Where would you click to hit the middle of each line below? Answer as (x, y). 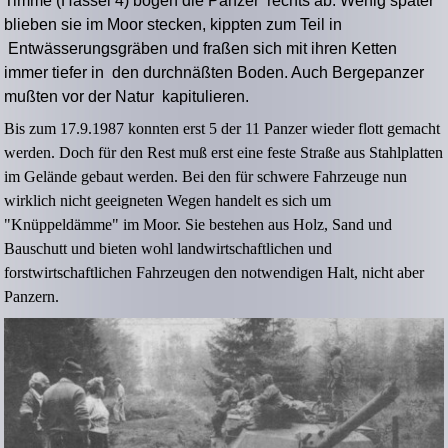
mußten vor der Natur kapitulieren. (127, 97)
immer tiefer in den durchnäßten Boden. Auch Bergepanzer (214, 73)
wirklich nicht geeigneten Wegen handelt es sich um (168, 201)
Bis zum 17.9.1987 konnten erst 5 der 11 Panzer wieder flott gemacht (222, 129)
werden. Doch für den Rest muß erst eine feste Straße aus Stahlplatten (224, 153)
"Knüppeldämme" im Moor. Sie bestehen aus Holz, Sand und (198, 225)
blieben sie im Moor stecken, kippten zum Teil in (173, 25)
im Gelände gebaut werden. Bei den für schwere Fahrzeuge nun (206, 177)
